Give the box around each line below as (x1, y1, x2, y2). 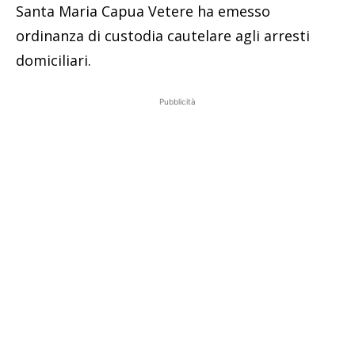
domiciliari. (16, 50, 91, 70)
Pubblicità (159, 96, 196, 106)
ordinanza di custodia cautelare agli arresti (16, 25, 310, 45)
